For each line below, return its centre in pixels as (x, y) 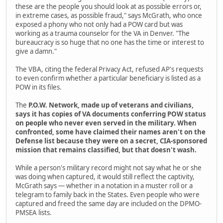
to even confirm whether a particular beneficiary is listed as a (108, 78)
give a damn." (36, 51)
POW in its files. (39, 87)
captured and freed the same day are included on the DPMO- (109, 203)
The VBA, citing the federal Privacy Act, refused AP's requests (109, 69)
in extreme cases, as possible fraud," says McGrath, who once (109, 15)
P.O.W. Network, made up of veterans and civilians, (111, 105)
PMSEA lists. (34, 212)
